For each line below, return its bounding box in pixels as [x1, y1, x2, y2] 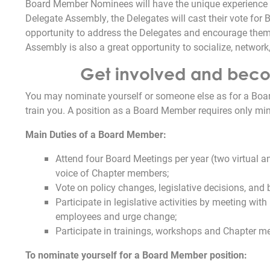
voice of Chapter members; [55, 166, 169, 179]
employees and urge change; [55, 209, 177, 222]
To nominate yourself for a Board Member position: [25, 248, 247, 261]
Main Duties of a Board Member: [25, 127, 166, 140]
